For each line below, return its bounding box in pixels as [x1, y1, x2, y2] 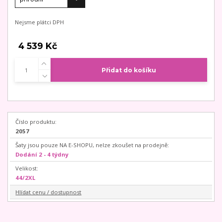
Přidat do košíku [101, 66, 156, 74]
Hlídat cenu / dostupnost [15, 188, 82, 196]
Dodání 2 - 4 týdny [15, 150, 69, 158]
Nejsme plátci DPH [15, 18, 64, 26]
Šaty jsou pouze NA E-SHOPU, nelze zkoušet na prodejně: [15, 141, 169, 149]
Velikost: [15, 165, 39, 172]
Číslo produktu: [15, 117, 57, 125]
